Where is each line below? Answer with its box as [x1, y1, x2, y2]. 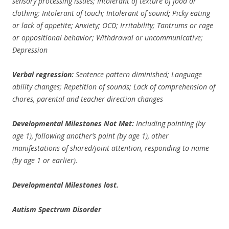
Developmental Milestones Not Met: [12, 119, 136, 128]
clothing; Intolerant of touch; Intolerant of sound [12, 8, 168, 18]
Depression [12, 45, 48, 55]
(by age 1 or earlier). [12, 155, 78, 165]
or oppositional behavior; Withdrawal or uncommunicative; [12, 33, 203, 42]
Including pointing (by [136, 119, 205, 128]
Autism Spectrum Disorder [12, 204, 101, 214]
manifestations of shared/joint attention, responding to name [12, 143, 209, 153]
